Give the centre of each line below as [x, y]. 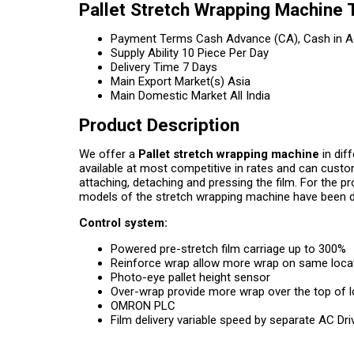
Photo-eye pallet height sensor [190, 277]
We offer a [109, 154]
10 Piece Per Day [225, 53]
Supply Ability [145, 53]
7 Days [200, 67]
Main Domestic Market [169, 96]
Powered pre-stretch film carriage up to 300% [228, 249]
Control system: [123, 223]
